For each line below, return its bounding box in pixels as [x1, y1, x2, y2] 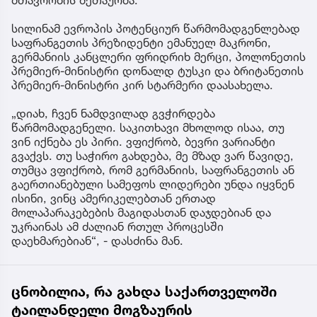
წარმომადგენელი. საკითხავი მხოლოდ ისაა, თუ [11, 120, 284, 135]
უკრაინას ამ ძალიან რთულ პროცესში [11, 219, 224, 234]
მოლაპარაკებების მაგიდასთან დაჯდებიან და [11, 205, 271, 220]
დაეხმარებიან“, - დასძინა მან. [11, 234, 183, 248]
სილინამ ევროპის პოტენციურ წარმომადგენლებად [11, 21, 300, 36]
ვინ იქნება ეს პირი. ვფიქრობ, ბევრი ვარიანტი [11, 134, 275, 149]
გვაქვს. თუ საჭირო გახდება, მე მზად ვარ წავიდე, [11, 149, 294, 163]
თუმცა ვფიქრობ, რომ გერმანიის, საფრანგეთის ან [11, 163, 294, 178]
